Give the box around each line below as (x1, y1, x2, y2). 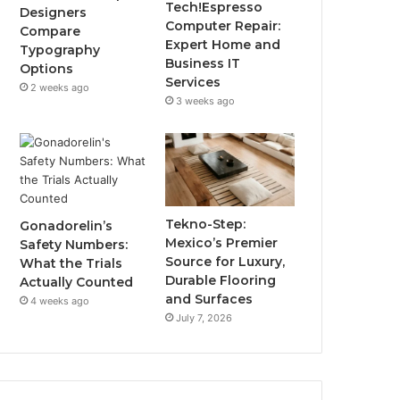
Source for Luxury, (165, 253, 286, 270)
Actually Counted (20, 273, 134, 290)
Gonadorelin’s (20, 217, 113, 234)
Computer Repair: (165, 17, 281, 34)
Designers (20, 4, 87, 21)
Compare (20, 22, 81, 39)
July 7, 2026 (176, 311, 233, 324)
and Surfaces (165, 290, 254, 307)
